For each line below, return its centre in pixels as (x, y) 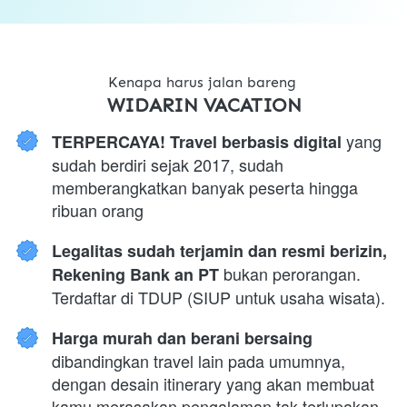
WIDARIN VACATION (204, 105)
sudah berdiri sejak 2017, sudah (168, 164)
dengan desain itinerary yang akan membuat (213, 383)
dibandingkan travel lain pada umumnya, (199, 360)
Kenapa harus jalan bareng (204, 82)
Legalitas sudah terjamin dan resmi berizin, (219, 250)
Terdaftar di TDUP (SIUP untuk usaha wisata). (218, 297)
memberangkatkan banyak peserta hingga (205, 187)
